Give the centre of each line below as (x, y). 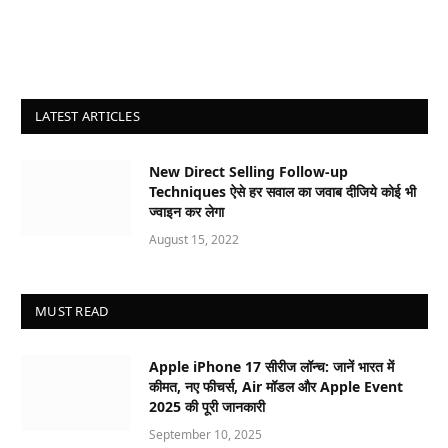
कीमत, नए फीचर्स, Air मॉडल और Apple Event (276, 386)
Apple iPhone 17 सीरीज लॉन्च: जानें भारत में (271, 366)
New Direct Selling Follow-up (248, 171)
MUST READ (72, 310)
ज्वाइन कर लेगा (186, 211)
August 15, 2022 (194, 239)
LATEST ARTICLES (87, 115)
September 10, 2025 (205, 434)
